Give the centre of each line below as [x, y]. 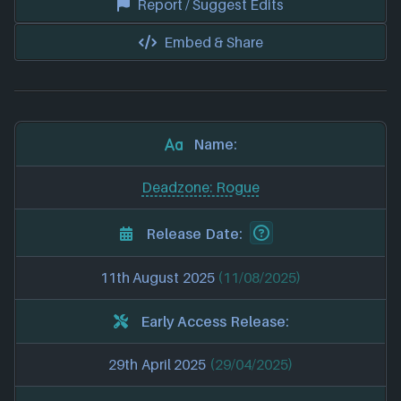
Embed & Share [213, 43]
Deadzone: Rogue [200, 188]
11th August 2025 [159, 278]
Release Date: [194, 233]
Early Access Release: [215, 321]
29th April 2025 [159, 365]
